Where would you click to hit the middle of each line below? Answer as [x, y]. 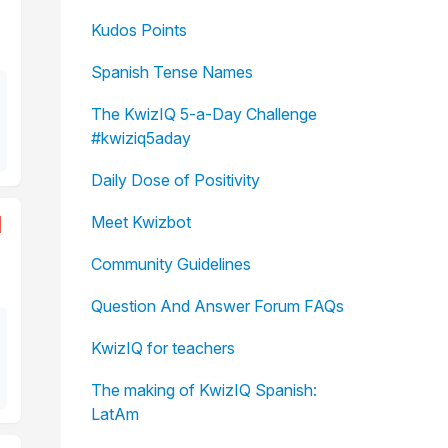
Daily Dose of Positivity [175, 180]
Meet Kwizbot [140, 222]
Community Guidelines [170, 264]
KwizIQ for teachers [162, 348]
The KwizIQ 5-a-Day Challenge [203, 114]
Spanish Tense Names [171, 72]
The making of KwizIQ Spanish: [203, 390]
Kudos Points [138, 30]
